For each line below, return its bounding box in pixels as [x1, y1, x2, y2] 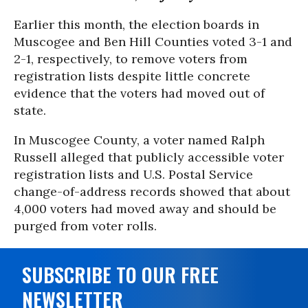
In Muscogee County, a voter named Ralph [14, 132, 265, 148]
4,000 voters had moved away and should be [14, 201, 276, 217]
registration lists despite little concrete [14, 68, 250, 84]
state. [14, 102, 46, 118]
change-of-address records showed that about [14, 184, 290, 199]
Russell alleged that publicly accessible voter [14, 149, 284, 165]
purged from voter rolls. [14, 218, 157, 234]
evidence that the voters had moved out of [14, 85, 265, 101]
